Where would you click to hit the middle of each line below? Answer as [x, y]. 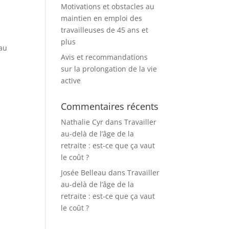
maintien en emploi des [102, 18]
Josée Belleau [84, 173]
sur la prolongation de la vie [109, 69]
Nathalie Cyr [82, 122]
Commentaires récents [110, 106]
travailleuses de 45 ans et [105, 30]
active [71, 81]
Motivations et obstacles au [108, 6]
